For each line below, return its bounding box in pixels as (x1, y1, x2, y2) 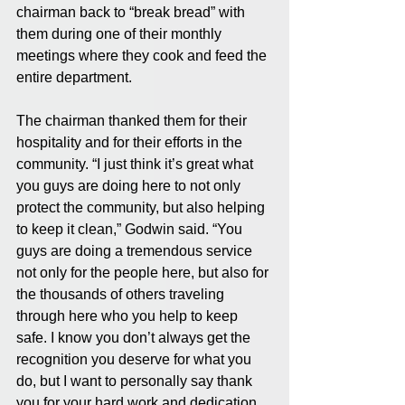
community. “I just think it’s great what (16, 155, 257, 172)
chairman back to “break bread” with (16, 4, 249, 20)
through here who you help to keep (16, 307, 241, 324)
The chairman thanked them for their (16, 112, 250, 128)
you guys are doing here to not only (16, 177, 244, 193)
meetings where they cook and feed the (16, 47, 270, 63)
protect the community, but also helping (16, 199, 268, 215)
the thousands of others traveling (16, 286, 228, 302)
